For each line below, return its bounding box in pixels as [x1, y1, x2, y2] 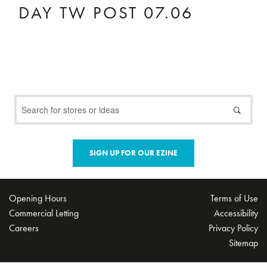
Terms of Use [210, 191, 258, 204]
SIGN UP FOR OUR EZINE [89, 147, 178, 158]
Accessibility [214, 206, 258, 219]
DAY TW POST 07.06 [18, 1, 194, 24]
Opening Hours [9, 191, 67, 204]
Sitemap [229, 236, 258, 249]
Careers [9, 221, 39, 234]
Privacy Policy [209, 221, 258, 234]
